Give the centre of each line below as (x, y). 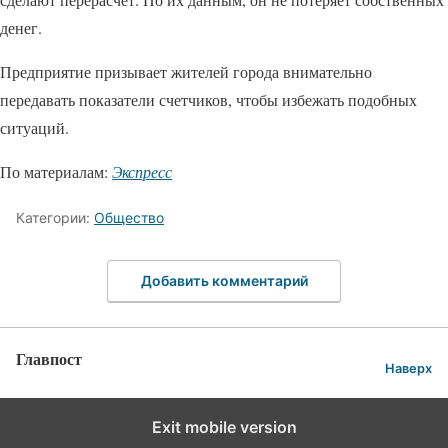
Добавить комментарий (224, 280)
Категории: (55, 218)
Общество (129, 218)
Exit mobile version (224, 426)
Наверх (408, 369)
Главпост (49, 358)
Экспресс (142, 172)
